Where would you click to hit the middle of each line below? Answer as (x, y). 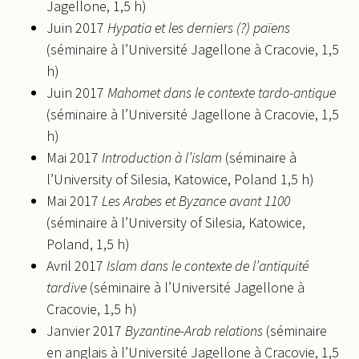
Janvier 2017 (86, 331)
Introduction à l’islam (160, 158)
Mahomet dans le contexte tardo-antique (220, 93)
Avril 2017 (77, 266)
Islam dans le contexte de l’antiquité (208, 266)
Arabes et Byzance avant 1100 (207, 201)
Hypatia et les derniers (169, 28)
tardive (68, 288)
